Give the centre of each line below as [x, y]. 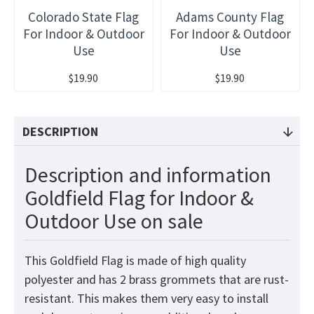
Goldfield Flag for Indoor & [139, 198]
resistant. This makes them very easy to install [146, 299]
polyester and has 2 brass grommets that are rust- [157, 280]
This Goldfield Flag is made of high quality [135, 261]
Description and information [148, 175]
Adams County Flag [230, 17]
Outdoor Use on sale [114, 221]
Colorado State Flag [84, 17]
